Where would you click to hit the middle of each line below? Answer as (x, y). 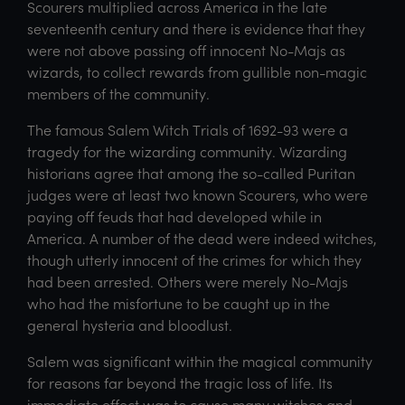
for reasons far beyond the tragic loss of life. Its (180, 382)
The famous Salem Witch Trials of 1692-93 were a (188, 129)
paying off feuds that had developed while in (174, 216)
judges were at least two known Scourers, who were (198, 194)
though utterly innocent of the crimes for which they (194, 259)
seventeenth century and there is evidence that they (196, 28)
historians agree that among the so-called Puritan (191, 173)
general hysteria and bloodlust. (130, 325)
